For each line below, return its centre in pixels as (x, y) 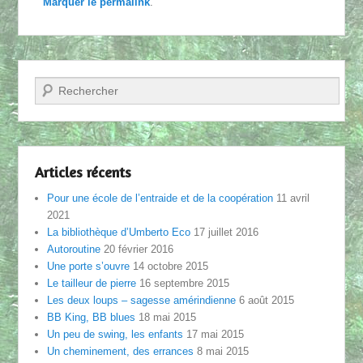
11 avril (293, 199)
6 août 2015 (267, 301)
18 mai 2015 (168, 318)
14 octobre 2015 (171, 267)
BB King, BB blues (92, 318)
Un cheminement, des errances (121, 352)
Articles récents (83, 172)
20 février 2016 (139, 250)
